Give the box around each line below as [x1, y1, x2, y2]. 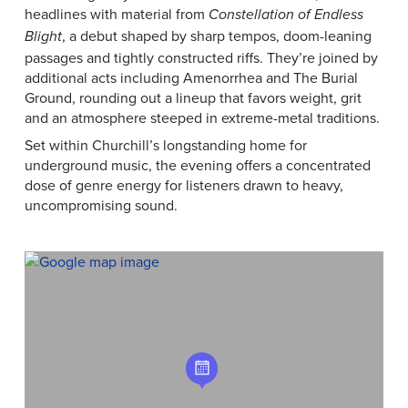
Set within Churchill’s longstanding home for [24, 135, 307, 155]
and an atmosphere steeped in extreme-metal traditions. [24, 107, 380, 127]
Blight [24, 28, 62, 46]
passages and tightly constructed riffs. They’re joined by [24, 47, 378, 67]
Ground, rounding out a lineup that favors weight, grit [24, 87, 362, 107]
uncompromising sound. [24, 195, 178, 215]
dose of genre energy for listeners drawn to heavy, [24, 175, 343, 195]
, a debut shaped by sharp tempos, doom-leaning [61, 25, 372, 46]
